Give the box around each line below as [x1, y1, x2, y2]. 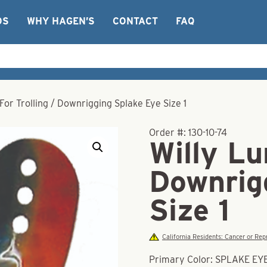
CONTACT [113, 15, 158, 27]
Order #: [149, 127, 189, 138]
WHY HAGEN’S [27, 15, 95, 27]
